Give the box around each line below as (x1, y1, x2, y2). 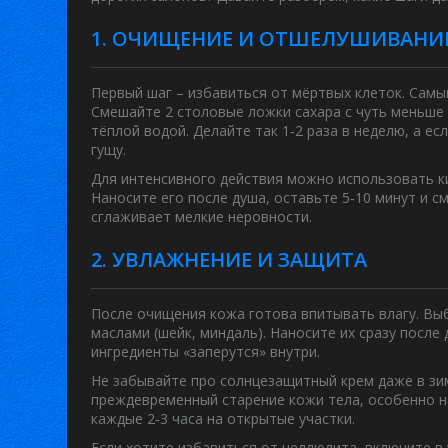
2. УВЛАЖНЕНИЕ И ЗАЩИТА (91, 246, 368, 274)
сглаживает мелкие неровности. (91, 207, 313, 227)
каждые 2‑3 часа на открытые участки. (91, 409, 356, 429)
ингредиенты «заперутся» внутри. (91, 342, 321, 362)
